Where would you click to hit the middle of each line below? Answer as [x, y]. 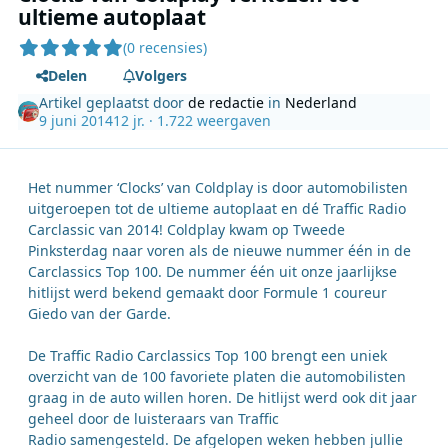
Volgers [160, 76]
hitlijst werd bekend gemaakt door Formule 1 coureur [207, 293]
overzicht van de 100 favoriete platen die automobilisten [217, 377]
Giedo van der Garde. [99, 314]
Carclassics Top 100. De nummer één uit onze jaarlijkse [212, 272]
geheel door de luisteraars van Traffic [153, 419]
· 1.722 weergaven [208, 120]
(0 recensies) [165, 48]
